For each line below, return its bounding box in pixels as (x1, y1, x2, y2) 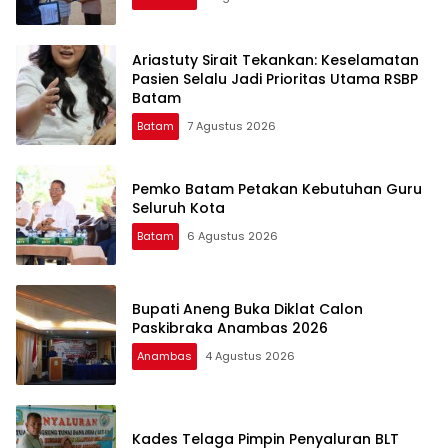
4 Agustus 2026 (205, 348, 295, 365)
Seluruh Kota (132, 198, 225, 219)
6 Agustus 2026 (187, 228, 278, 245)
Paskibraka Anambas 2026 (132, 318, 328, 339)
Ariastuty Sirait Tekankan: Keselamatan (132, 49, 419, 70)
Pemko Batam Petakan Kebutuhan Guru (132, 179, 422, 200)
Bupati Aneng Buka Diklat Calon (132, 299, 363, 320)
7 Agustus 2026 (187, 117, 276, 134)
